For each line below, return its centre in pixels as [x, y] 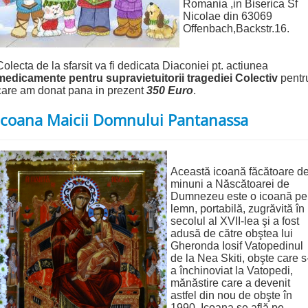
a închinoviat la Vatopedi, [232, 271]
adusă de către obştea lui [232, 234]
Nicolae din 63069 [228, 16]
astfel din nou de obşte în [231, 296]
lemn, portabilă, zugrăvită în [238, 209]
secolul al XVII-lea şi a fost [235, 221]
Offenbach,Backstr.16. [236, 29]
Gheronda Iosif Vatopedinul [237, 246]
